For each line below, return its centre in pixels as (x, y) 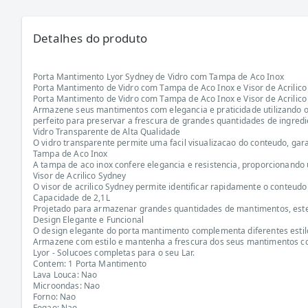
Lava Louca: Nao (65, 275)
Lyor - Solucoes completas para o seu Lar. (114, 253)
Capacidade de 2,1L (71, 198)
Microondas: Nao (67, 286)
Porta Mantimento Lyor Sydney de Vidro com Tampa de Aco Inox (158, 77)
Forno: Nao (55, 297)
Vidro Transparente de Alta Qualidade (107, 132)
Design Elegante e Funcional (89, 220)
